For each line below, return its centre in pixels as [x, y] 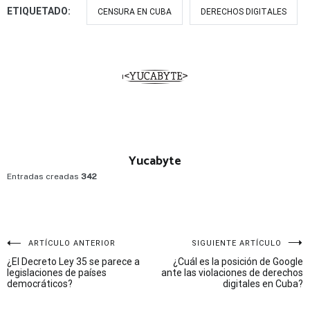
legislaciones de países [57, 273]
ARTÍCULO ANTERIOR [72, 244]
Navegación [53, 250]
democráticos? [40, 284]
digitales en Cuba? [263, 284]
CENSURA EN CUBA [135, 12]
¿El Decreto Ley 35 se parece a [73, 262]
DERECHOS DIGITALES [244, 12]
